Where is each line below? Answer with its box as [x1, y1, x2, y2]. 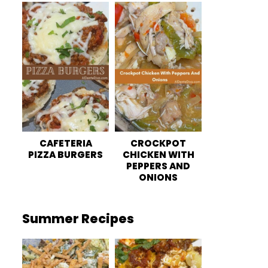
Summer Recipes [22, 210, 134, 228]
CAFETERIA [39, 137, 92, 150]
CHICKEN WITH [122, 148, 194, 162]
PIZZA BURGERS [28, 148, 103, 162]
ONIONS [139, 171, 178, 184]
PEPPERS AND [126, 160, 190, 173]
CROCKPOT [130, 137, 186, 150]
